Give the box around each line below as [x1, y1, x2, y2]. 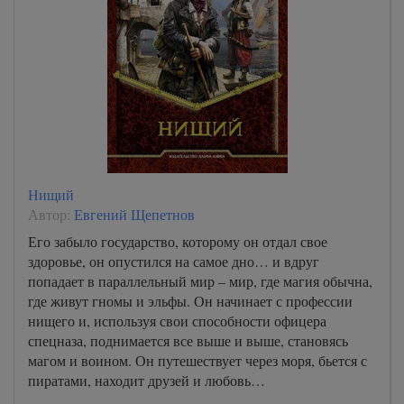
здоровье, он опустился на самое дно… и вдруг [28, 252, 319, 271]
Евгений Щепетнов [74, 205, 195, 224]
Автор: [28, 205, 74, 224]
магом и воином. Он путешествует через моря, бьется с [28, 351, 367, 370]
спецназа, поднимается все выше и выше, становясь [28, 331, 348, 350]
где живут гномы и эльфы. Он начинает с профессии [28, 291, 353, 310]
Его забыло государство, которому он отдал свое [28, 232, 327, 251]
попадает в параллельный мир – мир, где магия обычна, [28, 271, 372, 290]
